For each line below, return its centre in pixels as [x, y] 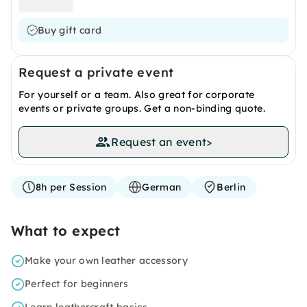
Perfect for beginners [77, 284]
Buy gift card [70, 30]
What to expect [66, 231]
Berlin [231, 187]
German [162, 187]
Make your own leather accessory [106, 260]
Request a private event [96, 72]
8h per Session [71, 187]
